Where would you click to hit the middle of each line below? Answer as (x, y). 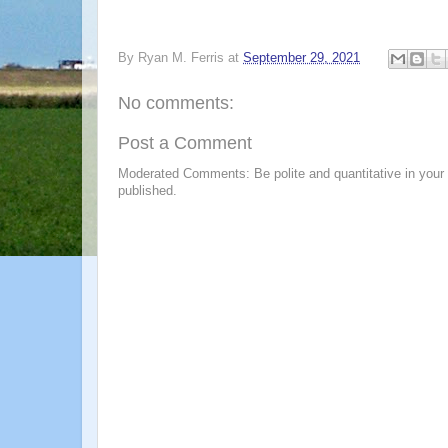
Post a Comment (185, 142)
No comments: (176, 102)
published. (147, 191)
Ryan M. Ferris (181, 58)
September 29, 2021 (301, 58)
